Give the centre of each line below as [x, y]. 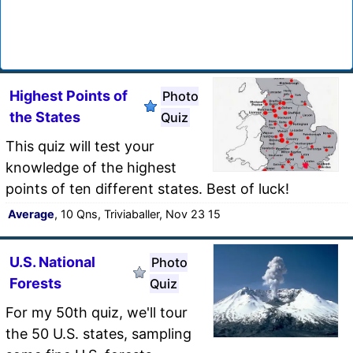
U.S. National [52, 262]
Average [31, 214]
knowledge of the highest [91, 167]
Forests [35, 283]
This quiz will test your [80, 146]
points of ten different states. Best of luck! [147, 188]
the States [45, 117]
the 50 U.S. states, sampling [98, 333]
